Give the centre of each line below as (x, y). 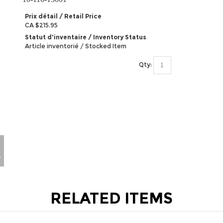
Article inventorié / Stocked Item (76, 46)
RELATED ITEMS (111, 199)
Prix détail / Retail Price (63, 16)
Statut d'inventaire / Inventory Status (86, 37)
